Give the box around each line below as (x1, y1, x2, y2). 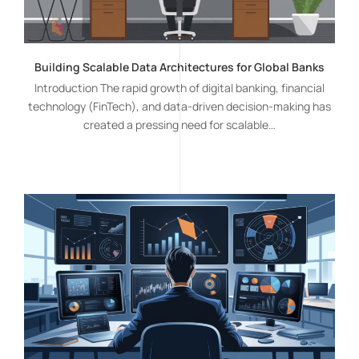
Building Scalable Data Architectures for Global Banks (34, 58, 325, 75)
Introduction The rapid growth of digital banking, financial (34, 79, 325, 95)
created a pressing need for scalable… (83, 116, 276, 132)
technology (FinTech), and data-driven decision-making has (27, 98, 331, 114)
